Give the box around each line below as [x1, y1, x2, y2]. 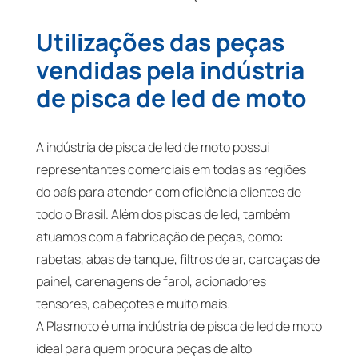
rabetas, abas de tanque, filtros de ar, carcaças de [35, 250, 320, 268]
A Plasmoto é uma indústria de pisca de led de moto [35, 317, 322, 336]
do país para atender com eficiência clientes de [35, 183, 301, 201]
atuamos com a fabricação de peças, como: [35, 228, 284, 246]
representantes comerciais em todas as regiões [35, 161, 306, 179]
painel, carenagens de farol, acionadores [35, 272, 266, 291]
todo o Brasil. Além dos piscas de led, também [35, 205, 290, 224]
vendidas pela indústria [35, 54, 304, 87]
